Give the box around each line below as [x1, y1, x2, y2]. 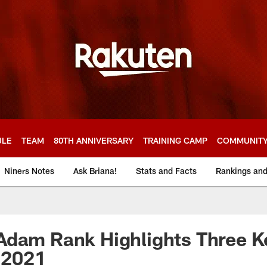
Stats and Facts [136, 166, 197, 176]
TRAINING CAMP [143, 135, 207, 145]
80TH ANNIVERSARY [54, 135, 133, 145]
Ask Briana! [73, 166, 117, 176]
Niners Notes [4, 166, 54, 176]
